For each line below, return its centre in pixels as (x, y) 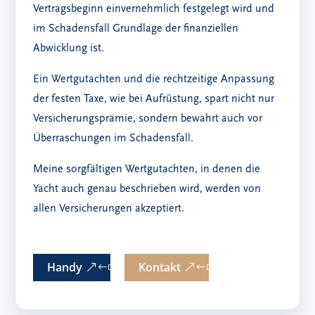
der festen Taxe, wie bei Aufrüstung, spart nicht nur (154, 99)
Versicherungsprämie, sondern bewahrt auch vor (148, 119)
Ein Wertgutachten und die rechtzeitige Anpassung (154, 79)
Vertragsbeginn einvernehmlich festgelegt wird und (154, 9)
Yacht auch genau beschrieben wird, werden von (147, 189)
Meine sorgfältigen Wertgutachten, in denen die (147, 169)
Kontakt (160, 267)
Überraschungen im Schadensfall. (114, 139)
